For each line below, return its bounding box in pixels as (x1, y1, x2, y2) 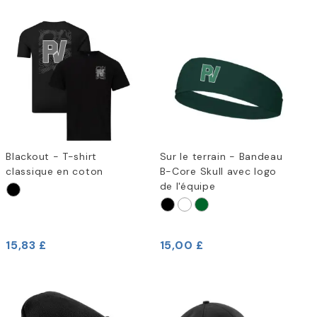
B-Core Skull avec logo (159, 165, 277, 178)
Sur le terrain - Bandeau (159, 150, 283, 163)
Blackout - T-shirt (6, 150, 97, 163)
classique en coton (6, 165, 103, 178)
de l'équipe (159, 180, 216, 193)
